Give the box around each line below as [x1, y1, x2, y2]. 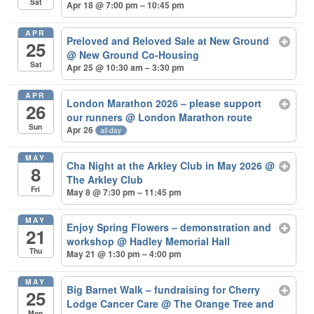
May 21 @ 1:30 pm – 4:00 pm [67, 247, 182, 261]
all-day [100, 124, 122, 135]
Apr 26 [67, 123, 96, 136]
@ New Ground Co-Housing [67, 48, 200, 62]
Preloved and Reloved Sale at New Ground [67, 34, 270, 48]
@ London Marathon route [125, 109, 253, 124]
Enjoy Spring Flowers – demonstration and [67, 220, 272, 235]
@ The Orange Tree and [161, 296, 275, 310]
